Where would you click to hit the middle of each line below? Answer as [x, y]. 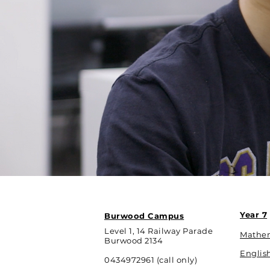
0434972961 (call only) [151, 260]
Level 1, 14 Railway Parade [159, 231]
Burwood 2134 [134, 240]
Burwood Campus [144, 216]
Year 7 [254, 215]
